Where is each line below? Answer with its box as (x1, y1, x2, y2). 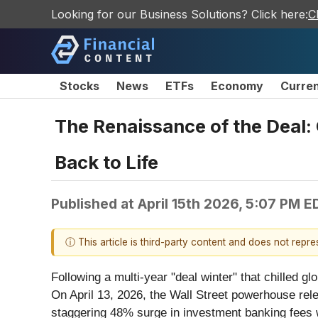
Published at (51, 194, 138, 212)
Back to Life (55, 150, 158, 173)
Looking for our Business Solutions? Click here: (51, 7, 308, 21)
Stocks (60, 79, 99, 93)
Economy (211, 79, 263, 93)
